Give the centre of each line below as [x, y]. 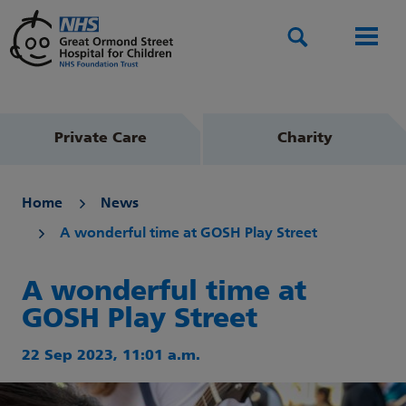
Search [329, 38]
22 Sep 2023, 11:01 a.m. [111, 357]
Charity [304, 139]
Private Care [100, 139]
